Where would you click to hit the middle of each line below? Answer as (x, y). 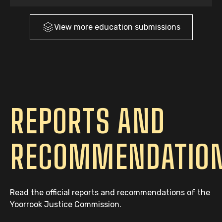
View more (74, 27)
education (113, 27)
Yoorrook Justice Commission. (67, 204)
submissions (157, 27)
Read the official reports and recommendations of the (110, 193)
